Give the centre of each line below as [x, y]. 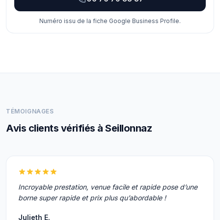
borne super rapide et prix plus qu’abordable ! [92, 198]
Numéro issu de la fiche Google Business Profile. [110, 21]
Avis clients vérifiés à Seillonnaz [79, 128]
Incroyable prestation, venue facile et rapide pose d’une [108, 187]
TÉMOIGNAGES [30, 111]
